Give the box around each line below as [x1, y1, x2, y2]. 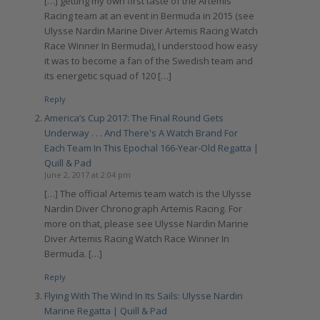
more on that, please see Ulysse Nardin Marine [44, 216, 249, 230]
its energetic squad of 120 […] [44, 69, 171, 82]
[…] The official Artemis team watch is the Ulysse [44, 186, 251, 200]
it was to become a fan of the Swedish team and [44, 54, 253, 67]
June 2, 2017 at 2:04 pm [44, 169, 131, 180]
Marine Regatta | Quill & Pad [44, 304, 167, 317]
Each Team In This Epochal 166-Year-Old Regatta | [44, 141, 259, 154]
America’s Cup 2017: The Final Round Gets [44, 111, 224, 124]
